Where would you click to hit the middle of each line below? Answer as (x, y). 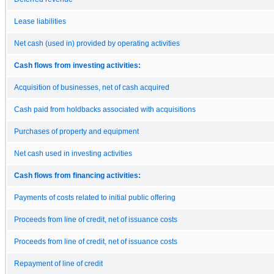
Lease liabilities (40, 21)
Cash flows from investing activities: (77, 65)
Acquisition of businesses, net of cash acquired (92, 87)
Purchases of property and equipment (76, 131)
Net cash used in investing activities (73, 153)
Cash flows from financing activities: (77, 175)
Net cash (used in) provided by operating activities (97, 43)
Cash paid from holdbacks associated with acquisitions (105, 109)
